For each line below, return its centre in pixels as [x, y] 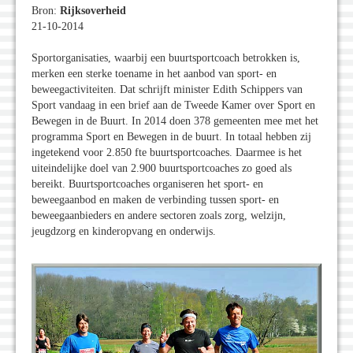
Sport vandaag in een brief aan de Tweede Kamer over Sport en [173, 106]
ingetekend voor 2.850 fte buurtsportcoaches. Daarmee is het [167, 153]
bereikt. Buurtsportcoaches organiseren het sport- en [147, 184]
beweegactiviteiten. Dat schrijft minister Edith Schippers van [167, 90]
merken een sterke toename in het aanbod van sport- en [154, 74]
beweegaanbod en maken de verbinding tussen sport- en [155, 200]
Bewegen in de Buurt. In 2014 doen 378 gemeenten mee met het [175, 121]
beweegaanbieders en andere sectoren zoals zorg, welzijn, [159, 216]
